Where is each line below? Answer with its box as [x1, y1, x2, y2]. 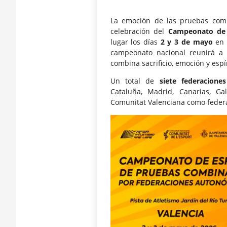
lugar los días [110, 36, 161, 47]
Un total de [110, 76, 160, 86]
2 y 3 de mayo [160, 36, 213, 47]
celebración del [110, 26, 168, 36]
